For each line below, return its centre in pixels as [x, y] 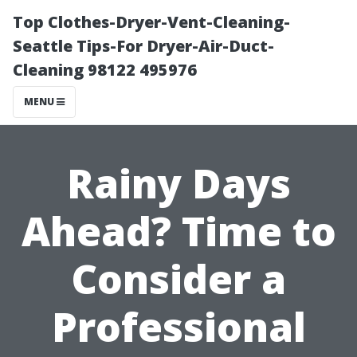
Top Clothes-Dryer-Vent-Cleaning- [151, 22]
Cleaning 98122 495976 [105, 70]
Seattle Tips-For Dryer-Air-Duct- [143, 46]
